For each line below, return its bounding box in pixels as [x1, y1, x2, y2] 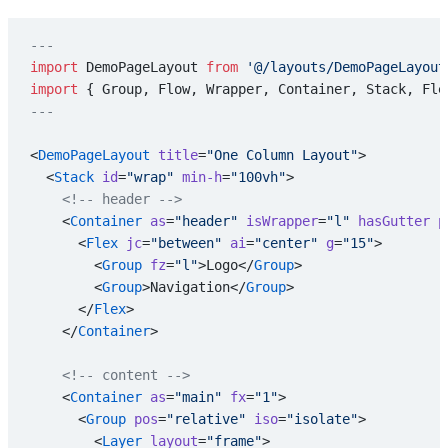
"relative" [165, 410, 246, 427]
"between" [149, 234, 222, 251]
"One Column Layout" [205, 146, 358, 163]
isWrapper [237, 212, 318, 229]
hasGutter [349, 212, 430, 229]
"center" [253, 234, 318, 251]
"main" [173, 388, 222, 405]
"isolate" [285, 410, 358, 427]
